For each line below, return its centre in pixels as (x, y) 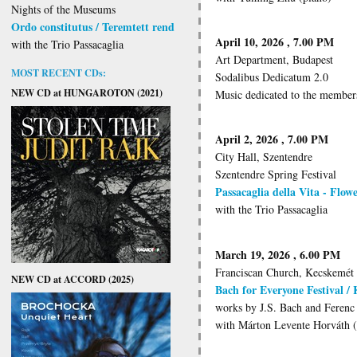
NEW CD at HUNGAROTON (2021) (87, 92)
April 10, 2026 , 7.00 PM (275, 42)
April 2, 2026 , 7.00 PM (272, 139)
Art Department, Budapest (274, 60)
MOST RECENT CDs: (59, 72)
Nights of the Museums (63, 10)
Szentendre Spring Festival (276, 175)
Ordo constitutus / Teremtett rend (93, 27)
